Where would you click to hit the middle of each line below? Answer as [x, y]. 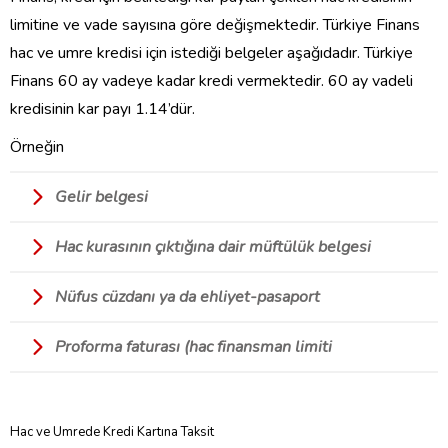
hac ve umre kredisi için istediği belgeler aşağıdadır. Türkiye [211, 53]
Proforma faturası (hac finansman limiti [193, 347]
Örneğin [39, 147]
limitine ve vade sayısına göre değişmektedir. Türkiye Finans [215, 25]
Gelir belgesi [101, 197]
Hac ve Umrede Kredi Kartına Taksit [112, 432]
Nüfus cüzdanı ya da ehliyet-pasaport [187, 297]
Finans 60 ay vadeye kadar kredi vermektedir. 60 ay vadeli [211, 81]
